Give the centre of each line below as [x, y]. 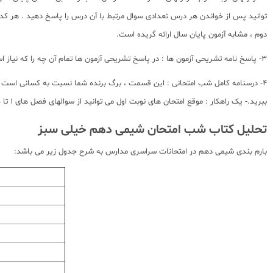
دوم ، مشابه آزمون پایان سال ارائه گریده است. [192, 35]
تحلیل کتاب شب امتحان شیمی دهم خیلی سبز [152, 130]
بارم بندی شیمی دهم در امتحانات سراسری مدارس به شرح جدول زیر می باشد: [140, 152]
